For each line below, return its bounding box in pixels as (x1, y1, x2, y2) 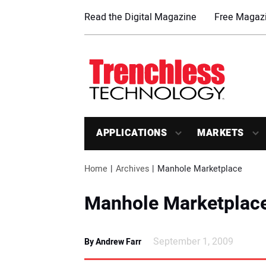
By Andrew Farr (84, 236, 141, 249)
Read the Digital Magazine (84, 10, 197, 24)
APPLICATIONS (96, 126, 167, 141)
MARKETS (197, 126, 244, 141)
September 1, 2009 (153, 235, 233, 249)
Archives (116, 163, 149, 176)
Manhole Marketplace (157, 163, 242, 176)
